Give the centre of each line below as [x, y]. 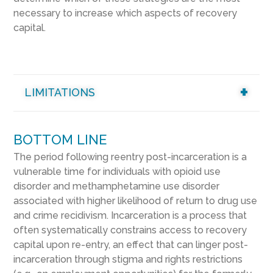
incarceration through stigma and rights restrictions [128, 259]
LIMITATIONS [59, 92]
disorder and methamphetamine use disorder [116, 186]
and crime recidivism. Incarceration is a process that [130, 215]
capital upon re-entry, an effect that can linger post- [130, 244]
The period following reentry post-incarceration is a [130, 157]
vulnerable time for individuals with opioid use [117, 171]
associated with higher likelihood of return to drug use [135, 200]
